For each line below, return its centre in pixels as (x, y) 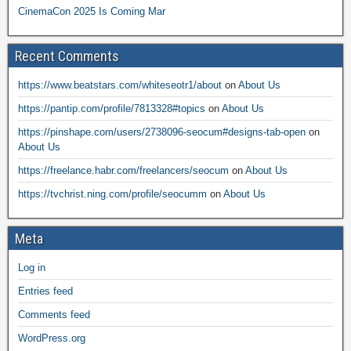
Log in (32, 268)
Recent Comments (67, 56)
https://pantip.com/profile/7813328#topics (112, 109)
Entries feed (45, 291)
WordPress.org (52, 338)
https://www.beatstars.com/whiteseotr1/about (120, 85)
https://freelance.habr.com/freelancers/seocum (123, 170)
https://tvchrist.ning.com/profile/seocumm (112, 194)
